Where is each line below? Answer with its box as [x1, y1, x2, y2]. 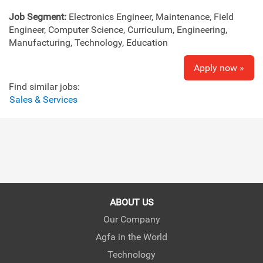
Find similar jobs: [9, 81, 80, 93]
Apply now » [194, 62, 244, 74]
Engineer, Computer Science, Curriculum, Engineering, [9, 24, 227, 36]
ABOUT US [109, 197, 154, 208]
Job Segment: [9, 11, 69, 23]
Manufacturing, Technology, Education [9, 37, 168, 49]
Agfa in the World [96, 231, 167, 242]
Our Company [103, 213, 160, 225]
